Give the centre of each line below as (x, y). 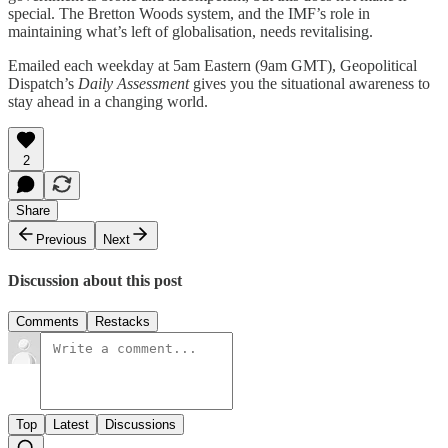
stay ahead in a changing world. (108, 102)
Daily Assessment (135, 84)
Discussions (140, 424)
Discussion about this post (95, 280)
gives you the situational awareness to (311, 84)
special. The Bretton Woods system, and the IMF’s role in (189, 14)
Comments (47, 321)
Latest (71, 424)
